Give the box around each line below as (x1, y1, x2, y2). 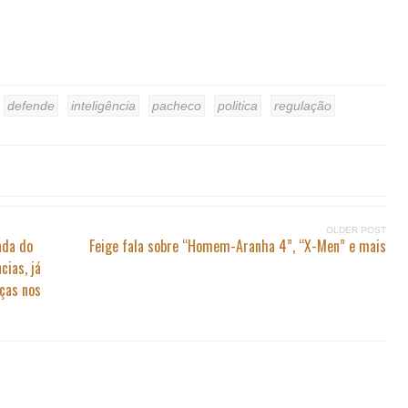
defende (7, 98, 55, 113)
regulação (274, 98, 331, 113)
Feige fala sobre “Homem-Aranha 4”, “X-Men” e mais (89, 235, 386, 257)
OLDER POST (326, 225, 386, 235)
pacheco (152, 98, 201, 113)
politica (218, 98, 258, 113)
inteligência (71, 98, 136, 113)
